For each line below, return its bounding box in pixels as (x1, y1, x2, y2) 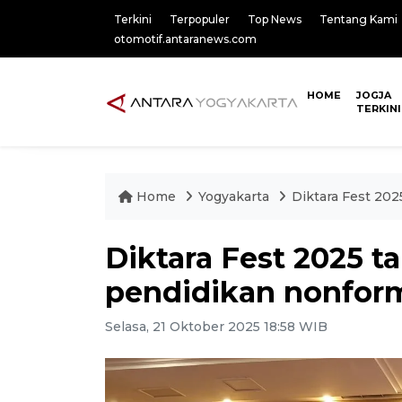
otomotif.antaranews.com (114, 32, 257, 46)
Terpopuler (170, 13, 230, 26)
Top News (248, 13, 301, 26)
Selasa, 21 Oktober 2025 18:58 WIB (105, 319, 328, 335)
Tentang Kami (319, 13, 398, 26)
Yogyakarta (198, 188, 273, 205)
